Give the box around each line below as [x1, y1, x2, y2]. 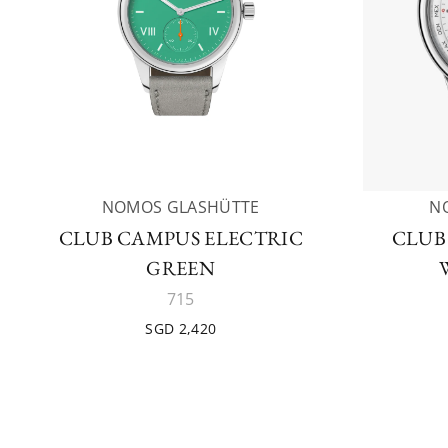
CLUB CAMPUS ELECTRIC [58, 225, 303, 251]
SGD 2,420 [145, 319, 217, 338]
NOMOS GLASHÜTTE [101, 196, 260, 218]
